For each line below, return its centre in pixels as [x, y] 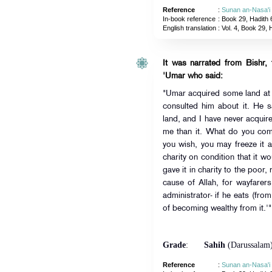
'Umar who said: [192, 76]
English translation [189, 28]
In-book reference [189, 19]
